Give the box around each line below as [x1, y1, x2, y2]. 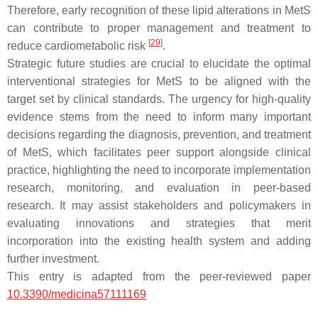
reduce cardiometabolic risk [7, 39, 148, 52]
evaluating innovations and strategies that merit [7, 216, 311, 229]
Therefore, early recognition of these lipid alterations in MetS [7, 4, 311, 16]
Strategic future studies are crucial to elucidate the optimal [7, 57, 311, 70]
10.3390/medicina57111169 [7, 287, 146, 300]
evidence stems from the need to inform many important [7, 110, 311, 123]
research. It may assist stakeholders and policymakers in [7, 199, 311, 212]
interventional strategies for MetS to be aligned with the [7, 75, 311, 87]
